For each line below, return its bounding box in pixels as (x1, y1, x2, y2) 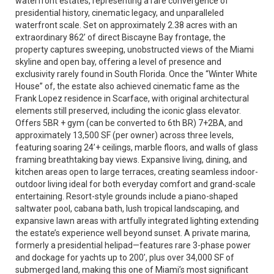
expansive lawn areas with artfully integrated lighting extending (15, 216, 259, 226)
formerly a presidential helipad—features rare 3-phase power (15, 240, 251, 250)
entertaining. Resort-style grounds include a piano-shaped (15, 191, 238, 201)
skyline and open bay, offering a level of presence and (15, 57, 221, 67)
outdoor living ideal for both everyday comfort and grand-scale (15, 179, 256, 189)
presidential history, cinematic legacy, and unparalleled (15, 8, 224, 18)
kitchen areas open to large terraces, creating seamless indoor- (15, 167, 258, 177)
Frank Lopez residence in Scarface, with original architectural (15, 94, 249, 103)
